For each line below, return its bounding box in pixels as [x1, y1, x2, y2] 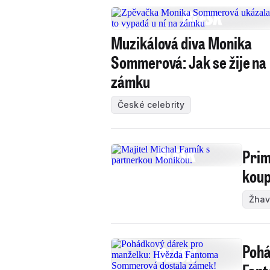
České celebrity [118, 99, 185, 110]
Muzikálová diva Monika [111, 31, 252, 54]
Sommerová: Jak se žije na [111, 51, 267, 73]
